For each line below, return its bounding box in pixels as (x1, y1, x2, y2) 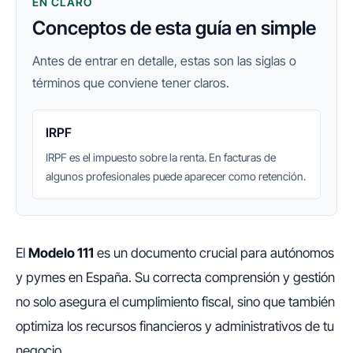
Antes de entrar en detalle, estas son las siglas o (32, 53, 296, 69)
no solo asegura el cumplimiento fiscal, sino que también (16, 294, 335, 310)
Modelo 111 (28, 245, 94, 262)
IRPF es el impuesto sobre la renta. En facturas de (46, 150, 276, 165)
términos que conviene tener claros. (32, 75, 229, 91)
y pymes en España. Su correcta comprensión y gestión (16, 269, 335, 286)
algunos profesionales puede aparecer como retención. (46, 169, 306, 184)
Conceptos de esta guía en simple (32, 17, 316, 40)
